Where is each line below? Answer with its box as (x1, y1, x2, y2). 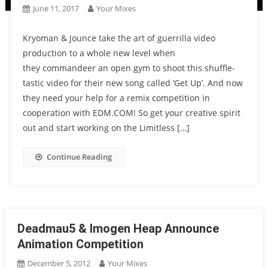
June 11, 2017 (32, 3, 79, 14)
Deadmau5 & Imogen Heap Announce (17, 221, 219, 236)
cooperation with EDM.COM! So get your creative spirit (22, 107, 240, 119)
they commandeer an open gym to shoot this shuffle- (22, 62, 235, 74)
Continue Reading (46, 151, 112, 163)
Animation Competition (17, 237, 144, 252)
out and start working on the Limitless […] (22, 122, 190, 134)
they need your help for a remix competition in (22, 92, 210, 104)
